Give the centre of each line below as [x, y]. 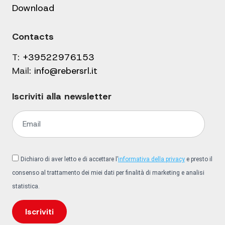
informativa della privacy [151, 159]
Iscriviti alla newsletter [62, 97]
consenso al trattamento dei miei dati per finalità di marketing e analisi [108, 173]
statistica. [26, 187]
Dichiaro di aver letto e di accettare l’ [69, 159]
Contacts [33, 37]
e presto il [199, 159]
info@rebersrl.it [66, 71]
